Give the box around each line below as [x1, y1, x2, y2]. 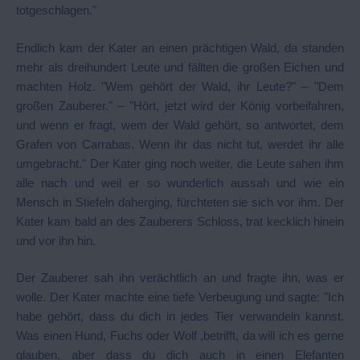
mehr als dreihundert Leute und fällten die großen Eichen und [16, 59, 344, 74]
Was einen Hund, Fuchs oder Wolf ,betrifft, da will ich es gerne [16, 329, 344, 342]
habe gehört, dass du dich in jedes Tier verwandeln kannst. [16, 309, 344, 323]
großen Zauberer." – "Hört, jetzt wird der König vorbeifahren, [16, 98, 344, 112]
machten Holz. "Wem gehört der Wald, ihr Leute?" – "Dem [16, 79, 344, 93]
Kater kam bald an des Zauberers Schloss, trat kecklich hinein [16, 214, 344, 228]
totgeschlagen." [16, 3, 96, 17]
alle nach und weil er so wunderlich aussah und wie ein [16, 175, 344, 190]
